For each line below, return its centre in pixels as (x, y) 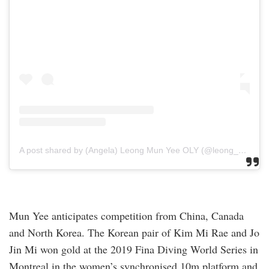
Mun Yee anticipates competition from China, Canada (126, 216)
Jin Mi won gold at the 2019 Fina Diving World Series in (134, 249)
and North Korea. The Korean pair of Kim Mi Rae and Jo (134, 233)
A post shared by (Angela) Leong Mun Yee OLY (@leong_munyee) (243, 150)
